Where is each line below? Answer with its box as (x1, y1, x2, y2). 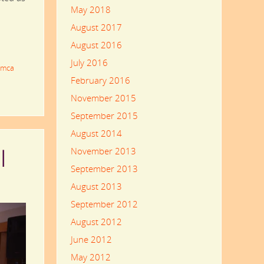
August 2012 (70, 216, 122, 228)
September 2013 (70, 163, 138, 175)
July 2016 (70, 57, 108, 69)
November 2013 (70, 145, 136, 157)
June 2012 (70, 233, 112, 246)
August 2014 (70, 127, 122, 140)
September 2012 (70, 198, 138, 210)
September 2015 (70, 110, 138, 122)
